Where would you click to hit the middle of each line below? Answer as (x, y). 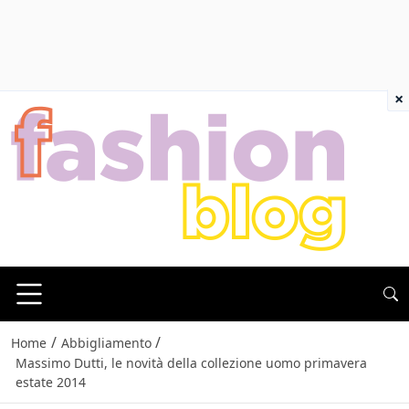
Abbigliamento (106, 343)
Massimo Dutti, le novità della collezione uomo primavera (191, 363)
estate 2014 (50, 383)
